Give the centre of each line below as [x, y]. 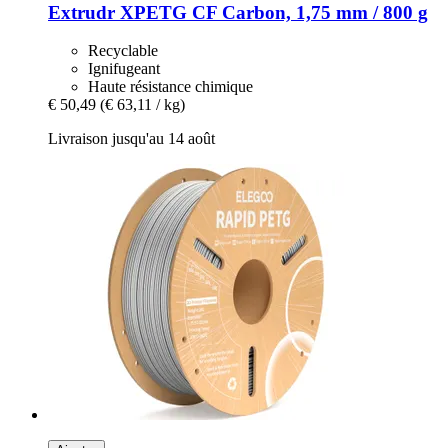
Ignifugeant [124, 69]
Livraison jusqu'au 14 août [131, 139]
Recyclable [123, 51]
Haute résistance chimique [170, 87]
